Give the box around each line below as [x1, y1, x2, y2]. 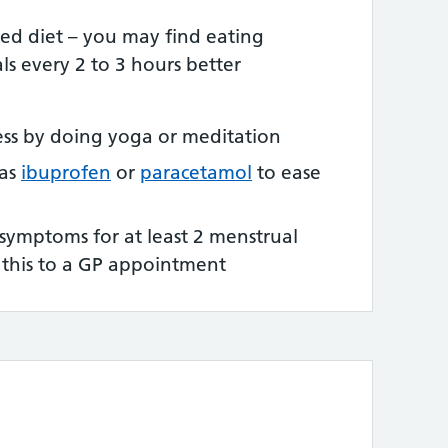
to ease [252, 161, 321, 184]
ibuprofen [21, 161, 111, 184]
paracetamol [140, 161, 252, 184]
